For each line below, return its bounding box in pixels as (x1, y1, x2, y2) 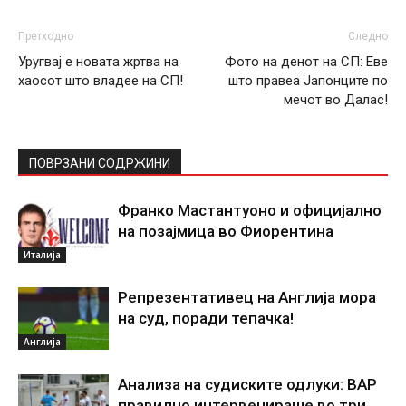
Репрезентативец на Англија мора (118, 288, 376, 307)
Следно (348, 30, 388, 43)
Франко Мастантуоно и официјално (118, 201, 382, 220)
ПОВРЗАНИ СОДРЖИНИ (29, 156, 170, 171)
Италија (24, 248, 61, 262)
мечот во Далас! (284, 92, 388, 109)
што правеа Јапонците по (228, 72, 388, 90)
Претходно (18, 30, 73, 43)
